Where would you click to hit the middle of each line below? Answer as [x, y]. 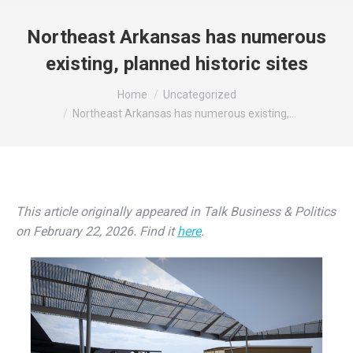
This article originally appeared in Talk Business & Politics [176, 212]
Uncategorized [199, 95]
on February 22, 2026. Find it [97, 231]
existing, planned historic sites [176, 64]
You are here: [51, 87]
